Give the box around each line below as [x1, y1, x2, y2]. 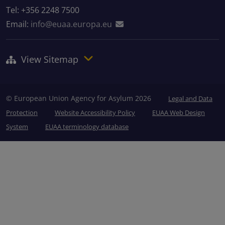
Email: [6, 18, 31, 30]
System [6, 122, 28, 132]
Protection [6, 108, 38, 118]
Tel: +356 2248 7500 [6, 4, 79, 16]
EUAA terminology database [45, 122, 129, 132]
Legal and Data [168, 94, 212, 103]
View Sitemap [16, 53, 84, 66]
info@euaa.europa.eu [31, 18, 112, 30]
